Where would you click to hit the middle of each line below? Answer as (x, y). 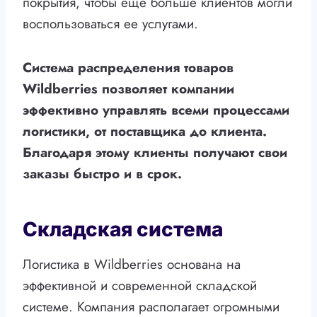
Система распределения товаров (128, 68)
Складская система (123, 230)
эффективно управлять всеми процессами (156, 110)
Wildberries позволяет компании (128, 89)
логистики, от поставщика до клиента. (145, 132)
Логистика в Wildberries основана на (132, 265)
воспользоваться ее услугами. (110, 24)
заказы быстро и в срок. (102, 174)
